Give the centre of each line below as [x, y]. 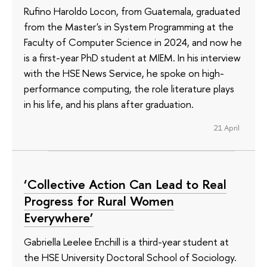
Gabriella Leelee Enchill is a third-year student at [126, 242]
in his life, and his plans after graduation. [109, 104]
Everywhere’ [59, 218]
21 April [226, 127]
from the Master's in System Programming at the [129, 26]
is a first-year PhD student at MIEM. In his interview [132, 57]
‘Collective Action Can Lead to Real [125, 184]
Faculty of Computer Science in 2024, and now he [133, 42]
